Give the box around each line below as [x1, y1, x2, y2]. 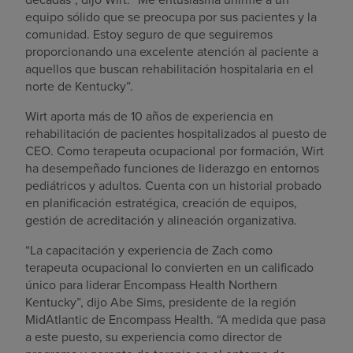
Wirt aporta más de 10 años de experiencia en [25, 107, 273, 126]
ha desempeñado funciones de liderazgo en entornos [25, 159, 319, 178]
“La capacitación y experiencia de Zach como [25, 241, 273, 260]
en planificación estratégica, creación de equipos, [25, 194, 297, 213]
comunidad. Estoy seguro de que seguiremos [25, 25, 273, 44]
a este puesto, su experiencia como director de [25, 328, 282, 347]
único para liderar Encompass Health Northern [25, 276, 277, 295]
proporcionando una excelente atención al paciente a [25, 43, 318, 61]
